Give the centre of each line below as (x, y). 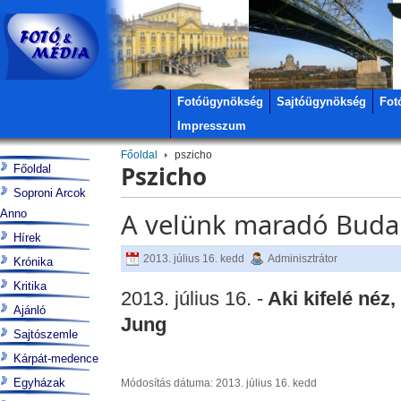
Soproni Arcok (50, 193)
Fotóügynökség (220, 102)
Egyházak (39, 383)
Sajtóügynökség (321, 102)
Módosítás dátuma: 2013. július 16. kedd (218, 383)
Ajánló (30, 310)
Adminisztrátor (302, 259)
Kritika (30, 286)
